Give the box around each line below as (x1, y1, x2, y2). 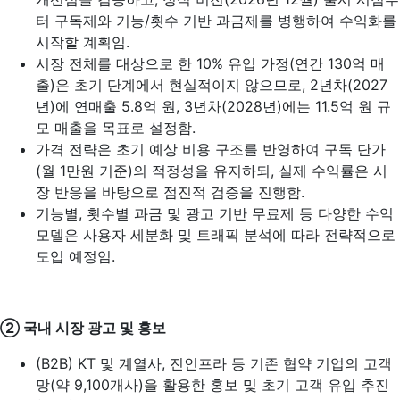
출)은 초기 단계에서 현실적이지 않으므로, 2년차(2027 (36, 76, 387, 94)
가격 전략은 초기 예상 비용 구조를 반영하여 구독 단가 (36, 140, 386, 158)
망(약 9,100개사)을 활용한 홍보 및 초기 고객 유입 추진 (36, 376, 389, 394)
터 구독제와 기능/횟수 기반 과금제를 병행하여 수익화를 (36, 12, 396, 29)
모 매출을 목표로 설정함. (36, 119, 196, 137)
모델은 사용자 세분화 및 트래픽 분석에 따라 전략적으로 (36, 226, 396, 244)
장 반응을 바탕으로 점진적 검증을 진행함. (36, 183, 304, 201)
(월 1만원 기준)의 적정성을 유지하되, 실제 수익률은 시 (36, 162, 387, 179)
